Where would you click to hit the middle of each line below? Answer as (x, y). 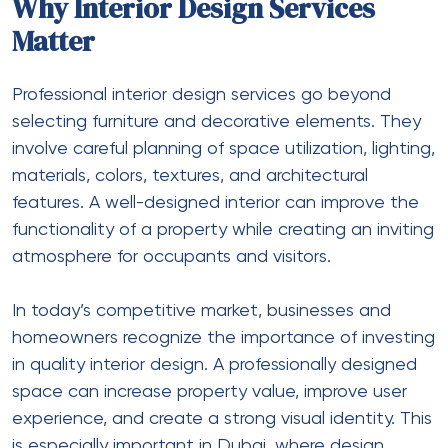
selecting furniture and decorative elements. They (216, 121)
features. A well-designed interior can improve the (215, 202)
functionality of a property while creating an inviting (223, 229)
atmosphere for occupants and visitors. (171, 256)
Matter (53, 40)
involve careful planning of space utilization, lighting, (223, 148)
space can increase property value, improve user (209, 391)
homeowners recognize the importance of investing (223, 337)
